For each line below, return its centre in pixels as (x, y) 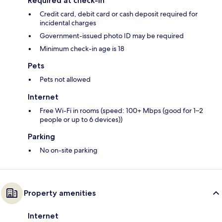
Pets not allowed (65, 80)
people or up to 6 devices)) (81, 120)
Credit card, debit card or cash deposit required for (119, 14)
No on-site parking (69, 150)
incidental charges (68, 23)
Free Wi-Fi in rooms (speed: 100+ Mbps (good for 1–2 (121, 111)
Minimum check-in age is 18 (82, 49)
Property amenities (60, 193)
